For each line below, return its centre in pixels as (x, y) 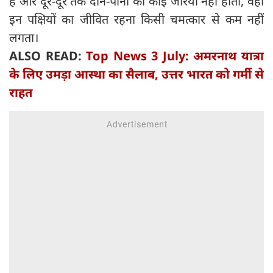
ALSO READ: (48, 56)
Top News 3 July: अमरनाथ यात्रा (175, 56)
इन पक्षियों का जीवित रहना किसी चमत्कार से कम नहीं (136, 19)
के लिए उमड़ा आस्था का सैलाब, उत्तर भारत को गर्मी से (136, 74)
